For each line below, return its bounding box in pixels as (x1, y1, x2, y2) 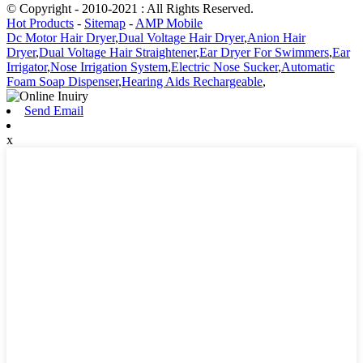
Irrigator (6, 59, 47, 74)
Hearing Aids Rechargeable (122, 74, 263, 88)
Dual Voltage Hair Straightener (39, 45, 196, 59)
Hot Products (6, 15, 74, 30)
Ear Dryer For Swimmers (199, 45, 329, 59)
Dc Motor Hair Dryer (6, 30, 115, 45)
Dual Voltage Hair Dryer (118, 30, 244, 45)
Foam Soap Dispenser (6, 74, 118, 88)
